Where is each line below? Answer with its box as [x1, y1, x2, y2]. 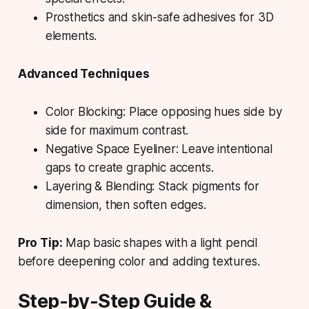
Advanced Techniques [17, 66, 150, 81]
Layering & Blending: [45, 179, 155, 193]
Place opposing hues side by [126, 104, 282, 119]
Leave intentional [178, 141, 272, 156]
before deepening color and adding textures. [17, 254, 260, 268]
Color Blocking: [45, 104, 126, 119]
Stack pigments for [154, 179, 260, 193]
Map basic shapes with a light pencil [62, 235, 258, 250]
